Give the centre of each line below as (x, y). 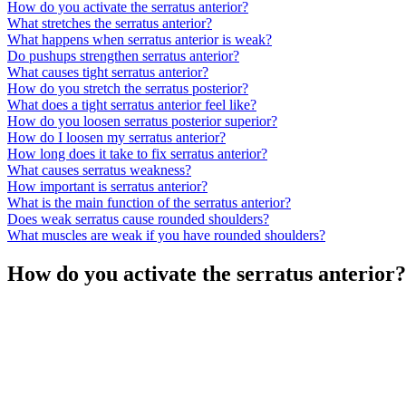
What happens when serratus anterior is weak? (140, 40)
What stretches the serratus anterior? (110, 24)
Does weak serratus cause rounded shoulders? (138, 219)
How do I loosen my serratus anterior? (116, 138)
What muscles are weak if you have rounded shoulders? (166, 236)
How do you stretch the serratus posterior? (128, 89)
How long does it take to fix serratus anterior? (137, 154)
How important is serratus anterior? (107, 187)
